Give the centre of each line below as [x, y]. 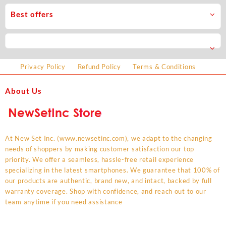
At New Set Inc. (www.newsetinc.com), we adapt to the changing [109, 138]
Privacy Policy [43, 66]
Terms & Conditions [164, 66]
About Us [23, 91]
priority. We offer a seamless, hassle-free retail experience [100, 159]
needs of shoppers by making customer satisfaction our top [100, 149]
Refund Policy [99, 66]
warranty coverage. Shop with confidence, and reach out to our [106, 191]
